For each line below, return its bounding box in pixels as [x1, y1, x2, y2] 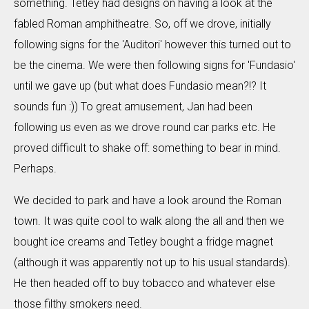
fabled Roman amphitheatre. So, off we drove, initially [14, 17, 271, 30]
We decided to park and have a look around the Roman [14, 194, 281, 207]
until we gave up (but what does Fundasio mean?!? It [14, 79, 266, 92]
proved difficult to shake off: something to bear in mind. [14, 141, 281, 154]
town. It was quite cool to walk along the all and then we [14, 215, 284, 228]
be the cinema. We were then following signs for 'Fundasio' [14, 59, 295, 72]
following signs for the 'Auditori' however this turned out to [14, 38, 291, 51]
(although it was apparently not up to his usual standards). [14, 256, 290, 269]
